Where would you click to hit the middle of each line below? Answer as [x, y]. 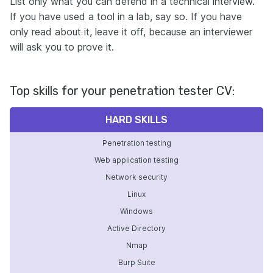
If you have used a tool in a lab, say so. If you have [126, 16]
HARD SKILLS [136, 119]
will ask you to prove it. [62, 47]
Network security [136, 177]
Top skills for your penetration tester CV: [122, 90]
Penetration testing [136, 143]
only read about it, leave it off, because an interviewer [131, 31]
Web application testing [136, 160]
